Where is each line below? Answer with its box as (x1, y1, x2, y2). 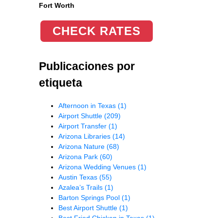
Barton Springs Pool (58, 193, 122, 201)
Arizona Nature (58, 142, 107, 150)
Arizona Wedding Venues (58, 163, 138, 171)
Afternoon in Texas (58, 101, 118, 109)
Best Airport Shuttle (58, 203, 119, 212)
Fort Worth (39, 1, 74, 9)
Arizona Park (58, 152, 100, 161)
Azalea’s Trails (58, 183, 105, 191)
